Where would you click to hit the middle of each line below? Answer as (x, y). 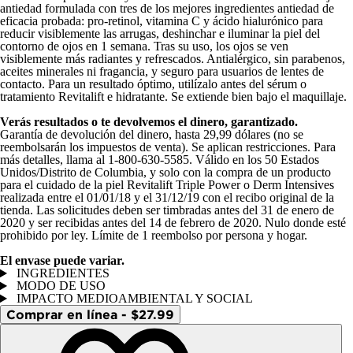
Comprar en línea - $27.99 (90, 315)
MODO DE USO (59, 286)
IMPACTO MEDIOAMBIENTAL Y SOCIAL (133, 299)
